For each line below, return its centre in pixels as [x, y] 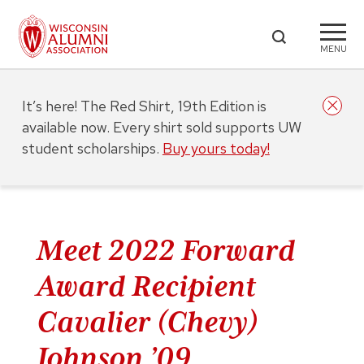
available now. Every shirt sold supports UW [161, 127]
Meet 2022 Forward [165, 250]
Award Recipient [146, 286]
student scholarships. [92, 148]
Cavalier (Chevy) [147, 322]
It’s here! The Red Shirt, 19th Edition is [144, 106]
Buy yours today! [216, 148]
